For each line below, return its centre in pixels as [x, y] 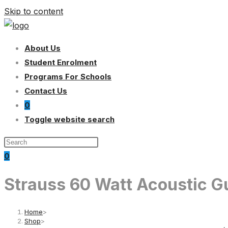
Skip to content [34, 11]
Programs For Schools [68, 77]
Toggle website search [69, 119]
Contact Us [46, 91]
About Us [42, 48]
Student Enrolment [61, 62]
